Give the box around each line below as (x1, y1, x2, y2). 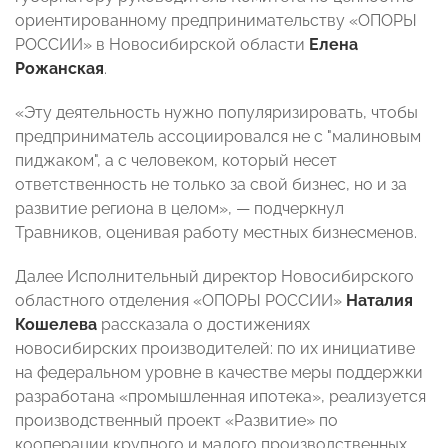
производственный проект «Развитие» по (15, 411, 338, 431)
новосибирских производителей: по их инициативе (15, 339, 415, 359)
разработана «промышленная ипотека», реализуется (15, 387, 426, 407)
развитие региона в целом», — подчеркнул (15, 199, 344, 219)
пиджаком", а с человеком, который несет (15, 151, 337, 171)
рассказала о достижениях (97, 315, 310, 335)
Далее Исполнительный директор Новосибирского (15, 267, 414, 287)
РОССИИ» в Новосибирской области (15, 35, 309, 55)
